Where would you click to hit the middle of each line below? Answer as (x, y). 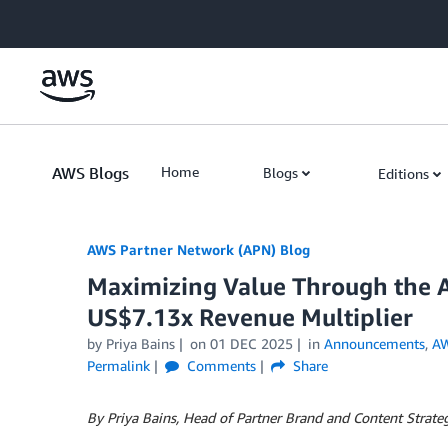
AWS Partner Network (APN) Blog (198, 249)
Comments (219, 365)
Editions (403, 173)
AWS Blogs (90, 173)
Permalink (118, 365)
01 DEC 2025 (251, 343)
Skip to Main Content (75, 19)
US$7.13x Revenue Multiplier (250, 317)
